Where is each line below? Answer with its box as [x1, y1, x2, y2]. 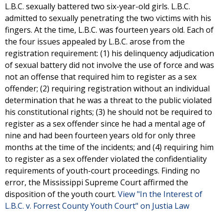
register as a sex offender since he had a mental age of [5, 118, 205, 129]
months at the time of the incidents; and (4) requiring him [5, 142, 214, 153]
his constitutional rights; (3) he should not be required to [5, 107, 212, 117]
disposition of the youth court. [5, 189, 118, 199]
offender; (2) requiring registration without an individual [5, 83, 210, 94]
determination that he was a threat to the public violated [5, 95, 212, 106]
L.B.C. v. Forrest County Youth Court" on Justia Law [5, 200, 189, 211]
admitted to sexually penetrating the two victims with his [5, 13, 211, 23]
